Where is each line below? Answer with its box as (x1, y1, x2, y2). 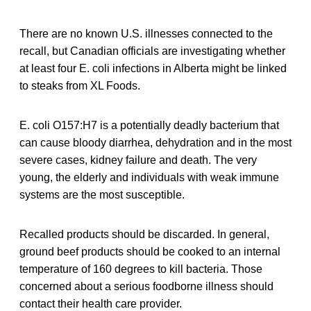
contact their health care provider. (19, 297, 182, 310)
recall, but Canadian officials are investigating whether (19, 44, 285, 57)
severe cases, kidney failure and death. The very (19, 153, 257, 166)
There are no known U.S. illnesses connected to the (19, 27, 273, 40)
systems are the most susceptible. (19, 188, 185, 201)
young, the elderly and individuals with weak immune (19, 171, 279, 183)
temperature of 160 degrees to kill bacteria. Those (19, 262, 262, 275)
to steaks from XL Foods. (19, 79, 140, 92)
